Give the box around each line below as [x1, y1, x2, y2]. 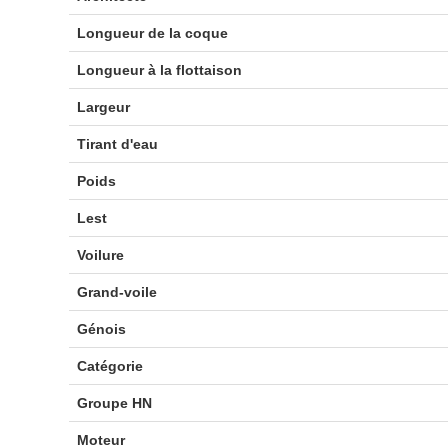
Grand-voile [76, 284, 157, 300]
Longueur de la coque [76, 25, 228, 41]
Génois [76, 321, 126, 337]
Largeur [76, 99, 130, 115]
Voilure [76, 247, 124, 263]
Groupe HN [76, 395, 152, 411]
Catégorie [76, 358, 143, 374]
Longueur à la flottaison [76, 62, 242, 78]
